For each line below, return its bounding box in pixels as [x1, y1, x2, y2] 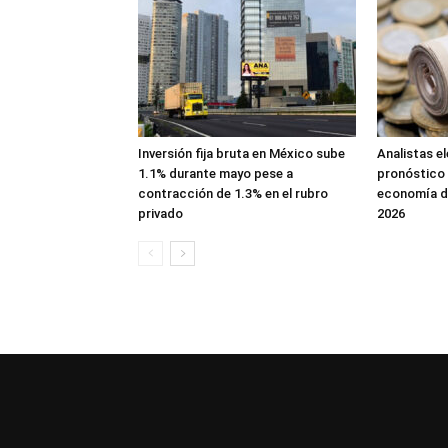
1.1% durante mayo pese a [138, 166, 293, 181]
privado [138, 206, 183, 221]
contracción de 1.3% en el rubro [138, 186, 328, 201]
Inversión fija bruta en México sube [138, 146, 345, 161]
